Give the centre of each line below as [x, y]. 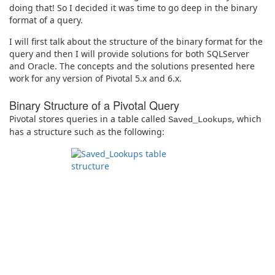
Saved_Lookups [200, 120]
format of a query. [46, 20]
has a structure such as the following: [87, 132]
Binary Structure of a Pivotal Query [94, 105]
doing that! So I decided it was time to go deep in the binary [133, 7]
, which [247, 119]
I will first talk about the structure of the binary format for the [136, 42]
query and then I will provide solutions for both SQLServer [129, 54]
